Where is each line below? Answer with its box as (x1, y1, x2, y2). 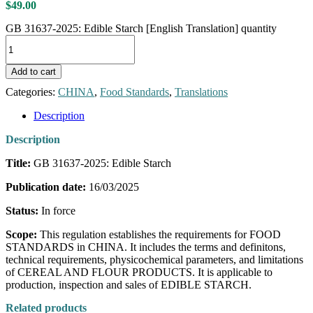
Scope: (6, 228, 40, 241)
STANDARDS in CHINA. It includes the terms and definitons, (6, 241, 286, 254)
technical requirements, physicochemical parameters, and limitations (6, 254, 303, 266)
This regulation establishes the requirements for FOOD (40, 228, 281, 241)
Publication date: (6, 181, 86, 194)
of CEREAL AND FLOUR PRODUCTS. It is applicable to (6, 266, 272, 279)
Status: (6, 205, 38, 217)
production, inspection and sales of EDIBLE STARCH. (6, 279, 252, 291)
